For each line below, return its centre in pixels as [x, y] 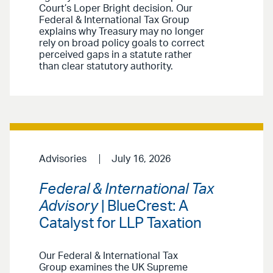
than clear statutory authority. [106, 67]
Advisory [69, 206]
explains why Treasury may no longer [122, 32]
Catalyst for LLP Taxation [120, 223]
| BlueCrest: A [143, 206]
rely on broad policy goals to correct [122, 44]
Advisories [63, 159]
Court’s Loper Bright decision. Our [116, 9]
